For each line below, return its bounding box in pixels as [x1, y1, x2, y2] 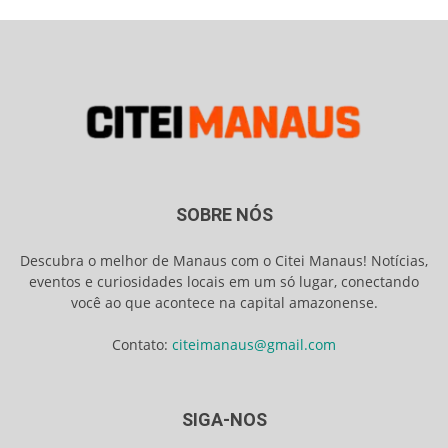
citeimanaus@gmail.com [172, 334, 336, 354]
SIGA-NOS [181, 408, 267, 430]
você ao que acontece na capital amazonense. [70, 292, 378, 312]
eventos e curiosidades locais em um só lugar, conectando [29, 271, 419, 291]
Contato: [112, 334, 172, 354]
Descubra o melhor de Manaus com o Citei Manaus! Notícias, [20, 250, 428, 270]
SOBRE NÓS [175, 203, 273, 225]
